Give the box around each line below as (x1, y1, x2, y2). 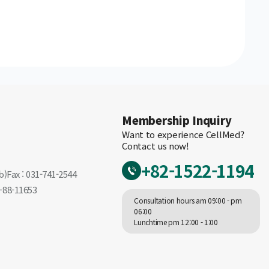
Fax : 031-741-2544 (7, 168, 77, 181)
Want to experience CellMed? (122, 128, 244, 141)
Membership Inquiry (122, 112, 232, 128)
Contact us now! (122, 139, 189, 153)
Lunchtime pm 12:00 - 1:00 (134, 217, 218, 228)
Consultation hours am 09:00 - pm (134, 195, 242, 206)
